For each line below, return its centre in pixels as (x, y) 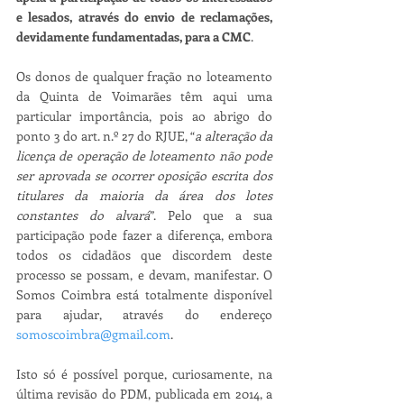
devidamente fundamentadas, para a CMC (133, 36)
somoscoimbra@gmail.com (93, 334)
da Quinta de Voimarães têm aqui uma (144, 96)
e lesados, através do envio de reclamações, (144, 16)
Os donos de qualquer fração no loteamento (144, 76)
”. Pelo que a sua (211, 215)
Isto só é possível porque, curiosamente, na (144, 373)
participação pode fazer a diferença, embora (144, 234)
